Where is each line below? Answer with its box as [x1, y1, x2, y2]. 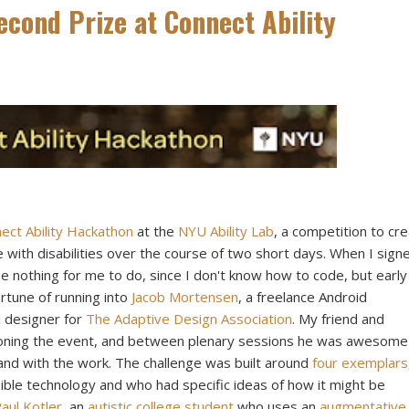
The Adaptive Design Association [86, 309, 292, 328]
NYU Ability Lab [178, 221, 274, 240]
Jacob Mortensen [131, 287, 238, 306]
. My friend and [292, 309, 384, 328]
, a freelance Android [238, 287, 367, 306]
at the [133, 221, 178, 240]
